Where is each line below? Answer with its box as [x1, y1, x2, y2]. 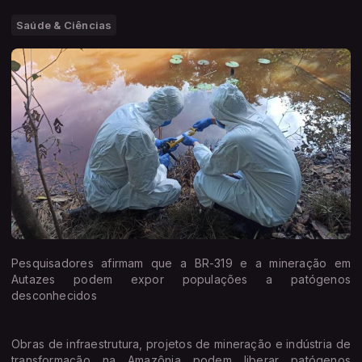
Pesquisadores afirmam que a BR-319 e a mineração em [11, 255, 351, 270]
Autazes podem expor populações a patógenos [11, 271, 351, 286]
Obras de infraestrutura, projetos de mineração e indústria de [11, 336, 351, 351]
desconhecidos [11, 288, 97, 302]
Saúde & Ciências [16, 18, 112, 32]
